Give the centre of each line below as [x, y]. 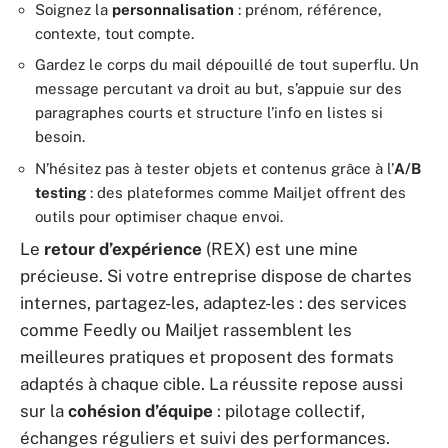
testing [60, 192]
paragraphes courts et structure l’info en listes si [209, 112]
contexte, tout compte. [114, 33]
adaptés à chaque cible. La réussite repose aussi [211, 384]
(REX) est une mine [280, 249]
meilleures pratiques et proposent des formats [207, 357]
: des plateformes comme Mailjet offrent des [246, 192]
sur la [44, 411]
